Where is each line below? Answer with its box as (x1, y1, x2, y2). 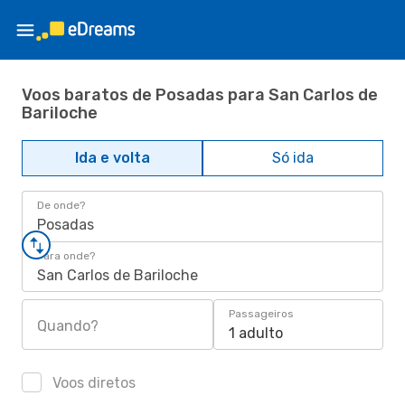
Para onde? (37, 250, 95, 262)
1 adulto (229, 325, 283, 342)
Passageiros (229, 307, 294, 320)
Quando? (37, 317, 99, 334)
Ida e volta (74, 149, 150, 166)
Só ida (272, 149, 314, 166)
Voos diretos (49, 374, 136, 391)
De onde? (37, 199, 85, 212)
